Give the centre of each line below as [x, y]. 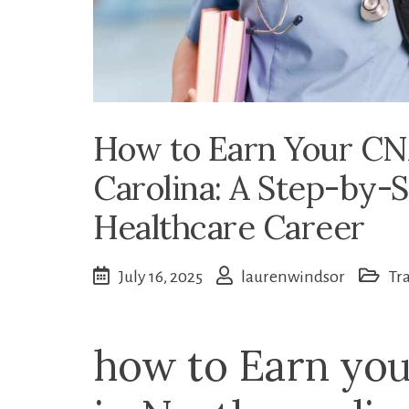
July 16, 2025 [161, 277]
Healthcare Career [229, 228]
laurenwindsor [293, 277]
